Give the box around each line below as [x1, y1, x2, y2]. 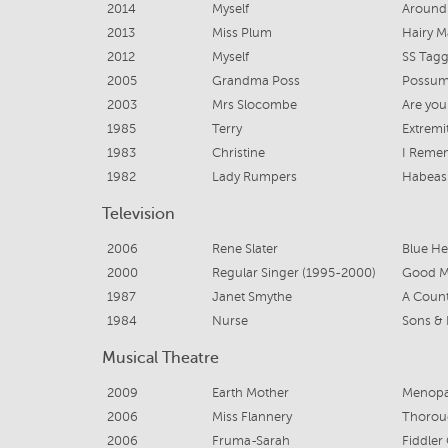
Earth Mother [211, 386, 289, 400]
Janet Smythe [211, 290, 292, 304]
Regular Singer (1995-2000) [211, 266, 376, 280]
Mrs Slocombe [211, 98, 297, 112]
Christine [211, 146, 265, 160]
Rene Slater [211, 242, 278, 256]
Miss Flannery [211, 410, 292, 424]
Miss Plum [211, 26, 272, 40]
